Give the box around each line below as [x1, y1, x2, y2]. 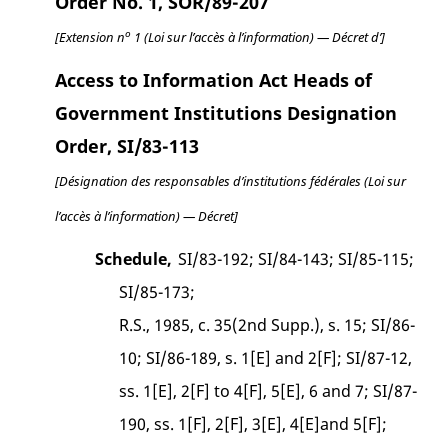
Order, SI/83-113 [55, 134, 199, 159]
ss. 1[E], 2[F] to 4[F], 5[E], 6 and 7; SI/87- [119, 380, 418, 403]
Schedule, [95, 248, 172, 271]
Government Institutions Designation [55, 101, 397, 126]
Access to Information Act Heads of [55, 68, 372, 93]
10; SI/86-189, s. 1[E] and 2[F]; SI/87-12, [119, 347, 413, 370]
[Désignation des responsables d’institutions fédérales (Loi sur [55, 172, 406, 191]
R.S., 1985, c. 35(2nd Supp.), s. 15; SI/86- [119, 314, 416, 337]
